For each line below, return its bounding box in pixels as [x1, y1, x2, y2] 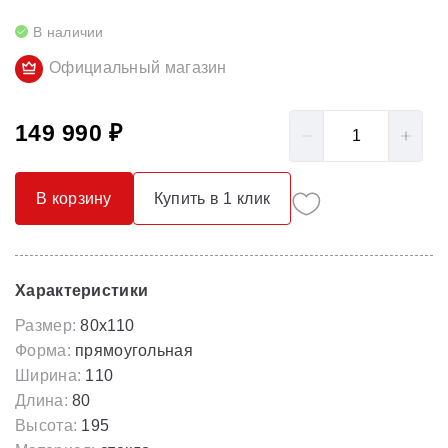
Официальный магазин [49, 59, 227, 76]
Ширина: [15, 367, 82, 384]
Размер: [15, 317, 77, 334]
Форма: [15, 342, 71, 359]
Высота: [15, 417, 78, 434]
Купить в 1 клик [153, 190, 271, 207]
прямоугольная [75, 342, 193, 359]
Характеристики [15, 282, 149, 299]
